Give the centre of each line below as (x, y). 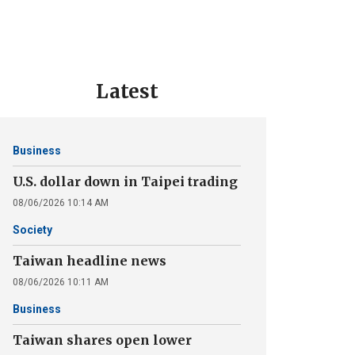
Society (32, 230)
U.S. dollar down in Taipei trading (125, 181)
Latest (127, 92)
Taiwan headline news (90, 261)
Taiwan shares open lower (102, 340)
